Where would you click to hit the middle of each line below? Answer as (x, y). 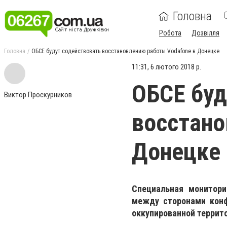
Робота (170, 33)
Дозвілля (205, 33)
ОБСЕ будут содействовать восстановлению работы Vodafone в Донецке (125, 51)
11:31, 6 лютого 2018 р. (166, 67)
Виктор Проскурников (38, 95)
